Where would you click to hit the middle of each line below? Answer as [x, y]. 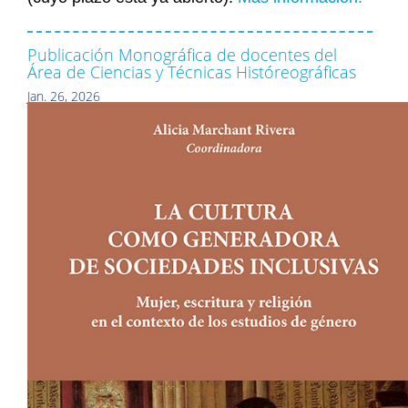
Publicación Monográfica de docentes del [182, 54]
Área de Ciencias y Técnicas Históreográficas [192, 71]
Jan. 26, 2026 [64, 96]
